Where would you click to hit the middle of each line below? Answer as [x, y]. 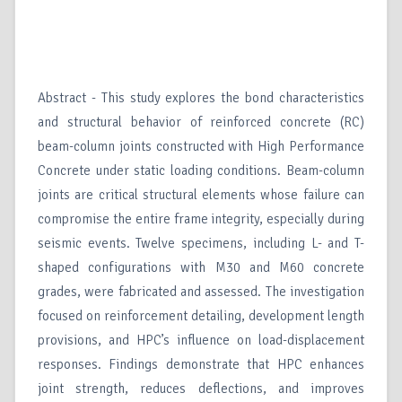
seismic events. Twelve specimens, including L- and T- [201, 244]
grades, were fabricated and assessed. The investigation [201, 292]
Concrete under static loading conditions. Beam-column [201, 171]
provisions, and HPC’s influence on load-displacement [201, 341]
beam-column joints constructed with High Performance [201, 147]
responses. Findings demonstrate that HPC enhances [201, 365]
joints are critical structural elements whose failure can [201, 195]
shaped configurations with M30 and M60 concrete [201, 268]
